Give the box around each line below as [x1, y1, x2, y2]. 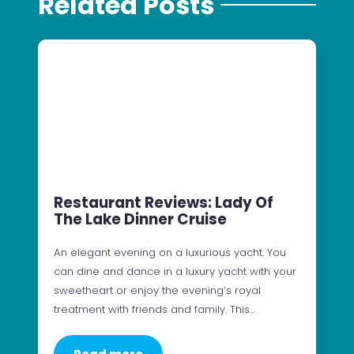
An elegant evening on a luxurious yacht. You [54, 244, 286, 260]
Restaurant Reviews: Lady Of [54, 191, 273, 213]
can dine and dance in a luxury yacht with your [54, 263, 296, 279]
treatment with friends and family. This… [54, 301, 255, 317]
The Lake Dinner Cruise [54, 208, 227, 230]
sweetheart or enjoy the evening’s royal [54, 282, 261, 298]
